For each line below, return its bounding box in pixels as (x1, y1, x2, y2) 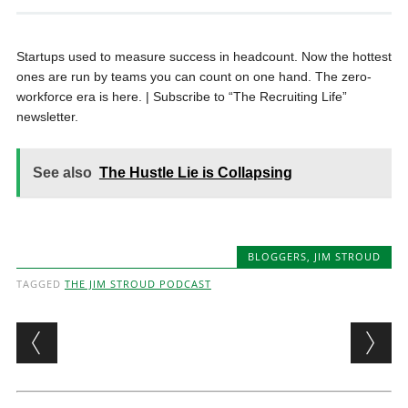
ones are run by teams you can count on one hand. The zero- (15, 69, 372, 84)
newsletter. (15, 109, 78, 124)
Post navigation (15, 319, 251, 354)
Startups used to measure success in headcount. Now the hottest (15, 49, 392, 64)
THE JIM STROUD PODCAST (64, 277, 211, 291)
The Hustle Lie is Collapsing (98, 165, 292, 180)
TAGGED (15, 277, 65, 291)
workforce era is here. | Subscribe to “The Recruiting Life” (15, 89, 347, 104)
